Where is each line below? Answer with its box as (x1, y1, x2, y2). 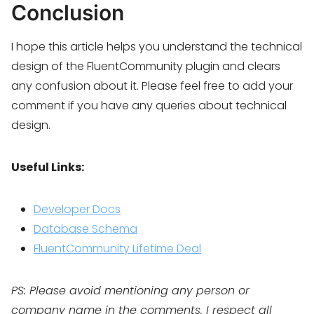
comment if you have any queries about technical (11, 97, 287, 114)
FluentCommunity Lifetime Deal (34, 240, 201, 257)
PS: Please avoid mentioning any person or (11, 282, 250, 299)
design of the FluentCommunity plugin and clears (11, 58, 280, 74)
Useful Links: (11, 159, 84, 175)
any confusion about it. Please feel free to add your (11, 78, 293, 94)
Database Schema (34, 221, 137, 237)
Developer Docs (34, 201, 121, 217)
